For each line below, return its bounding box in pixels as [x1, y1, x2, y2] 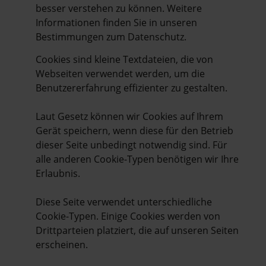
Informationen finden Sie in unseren [36, 15, 197, 29]
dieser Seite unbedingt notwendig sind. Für [36, 138, 227, 151]
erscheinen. [36, 237, 88, 251]
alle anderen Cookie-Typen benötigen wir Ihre [36, 152, 239, 166]
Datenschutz [128, 30, 184, 43]
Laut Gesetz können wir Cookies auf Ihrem [36, 109, 223, 123]
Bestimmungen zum [36, 30, 128, 43]
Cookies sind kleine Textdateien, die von [36, 52, 213, 66]
